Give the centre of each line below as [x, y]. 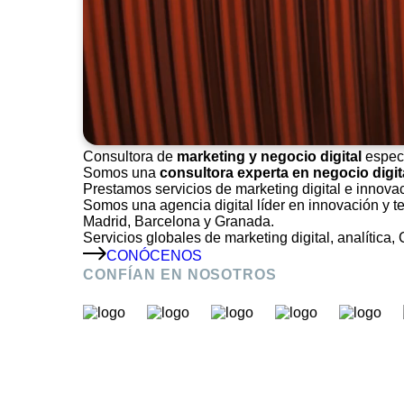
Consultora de [130, 156]
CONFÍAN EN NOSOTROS [180, 274]
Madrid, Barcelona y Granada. [179, 221]
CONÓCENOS [154, 255]
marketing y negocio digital [269, 156]
